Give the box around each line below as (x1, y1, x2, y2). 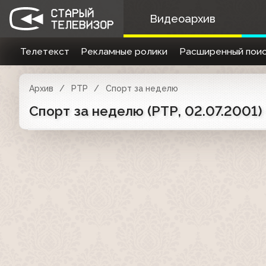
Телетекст (20, 46, 69, 57)
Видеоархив (149, 12, 216, 25)
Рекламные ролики (81, 46, 168, 57)
